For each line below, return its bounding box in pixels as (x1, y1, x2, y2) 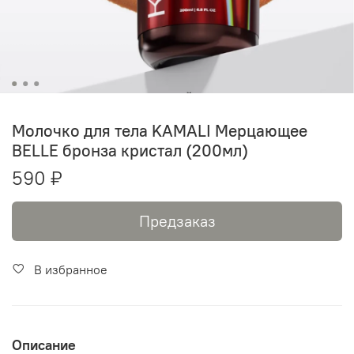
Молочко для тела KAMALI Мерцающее (12, 119, 307, 141)
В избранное (34, 261, 107, 277)
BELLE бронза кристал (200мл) (12, 139, 248, 161)
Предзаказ (138, 210, 216, 231)
